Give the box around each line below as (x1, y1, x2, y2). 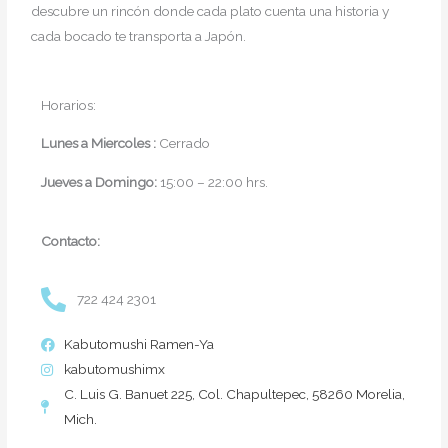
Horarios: (41, 96, 97, 113)
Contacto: (41, 232, 101, 249)
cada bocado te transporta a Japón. (31, 27, 250, 44)
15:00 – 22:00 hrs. (160, 173, 275, 190)
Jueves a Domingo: (41, 173, 161, 190)
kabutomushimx (63, 361, 165, 378)
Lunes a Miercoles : (41, 135, 160, 152)
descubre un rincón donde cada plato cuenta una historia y (31, 2, 390, 19)
